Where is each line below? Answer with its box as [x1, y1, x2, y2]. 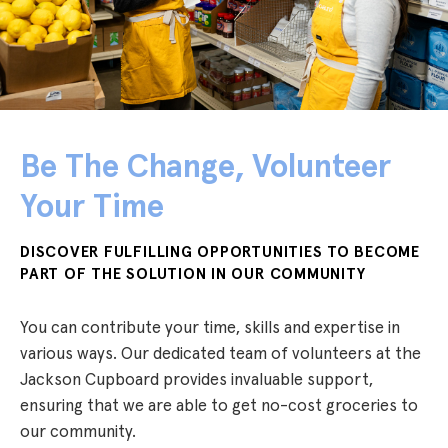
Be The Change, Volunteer [20, 146, 391, 186]
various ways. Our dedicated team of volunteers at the [20, 343, 421, 364]
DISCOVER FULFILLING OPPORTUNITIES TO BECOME [20, 242, 421, 261]
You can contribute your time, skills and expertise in [20, 317, 400, 338]
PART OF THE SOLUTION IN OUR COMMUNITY [20, 264, 366, 283]
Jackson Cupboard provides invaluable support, [20, 369, 373, 390]
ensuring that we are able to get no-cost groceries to [20, 395, 418, 416]
